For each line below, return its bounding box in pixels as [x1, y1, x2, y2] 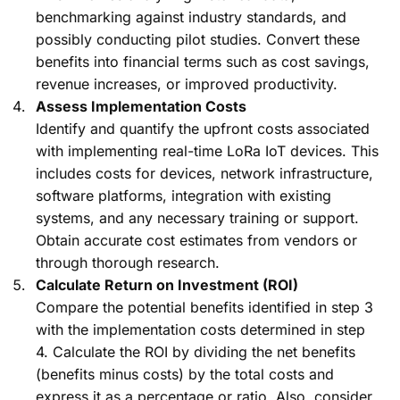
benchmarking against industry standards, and [36, 8, 346, 27]
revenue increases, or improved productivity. [36, 75, 337, 94]
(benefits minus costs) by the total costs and [36, 365, 334, 384]
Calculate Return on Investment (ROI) [36, 276, 298, 295]
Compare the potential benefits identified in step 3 [36, 298, 373, 317]
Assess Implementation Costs [36, 97, 246, 116]
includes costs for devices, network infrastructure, [36, 164, 373, 183]
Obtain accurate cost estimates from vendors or [36, 231, 357, 250]
